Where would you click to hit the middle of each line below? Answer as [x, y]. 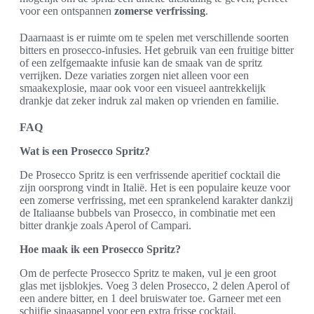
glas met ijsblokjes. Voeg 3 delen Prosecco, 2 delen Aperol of [155, 286]
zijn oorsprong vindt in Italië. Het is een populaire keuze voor [155, 187]
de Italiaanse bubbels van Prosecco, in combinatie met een [148, 213]
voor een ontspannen [67, 11]
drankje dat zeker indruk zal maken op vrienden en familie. [149, 101]
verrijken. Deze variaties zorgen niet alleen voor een [134, 75]
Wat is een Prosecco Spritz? [85, 151]
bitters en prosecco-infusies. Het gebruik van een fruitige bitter [157, 50]
